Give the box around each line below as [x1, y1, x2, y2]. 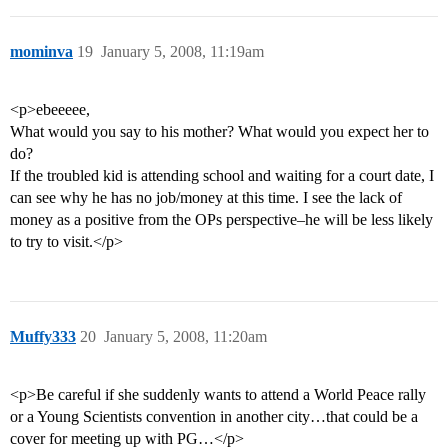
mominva [10, 43, 73, 61]
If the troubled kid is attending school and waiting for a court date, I [10, 167, 434, 185]
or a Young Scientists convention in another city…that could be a [10, 408, 418, 426]
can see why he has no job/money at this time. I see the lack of [10, 189, 402, 207]
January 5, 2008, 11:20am [104, 328, 267, 346]
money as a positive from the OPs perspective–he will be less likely [10, 211, 433, 229]
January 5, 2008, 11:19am [101, 43, 264, 61]
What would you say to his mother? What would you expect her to [10, 123, 429, 141]
